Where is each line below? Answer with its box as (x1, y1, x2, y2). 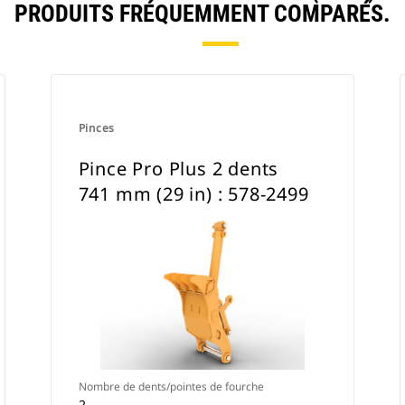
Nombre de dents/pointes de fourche (78, 379, 264, 394)
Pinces (78, 120, 115, 136)
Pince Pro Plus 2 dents (78, 156, 279, 181)
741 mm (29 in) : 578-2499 (78, 182, 309, 206)
